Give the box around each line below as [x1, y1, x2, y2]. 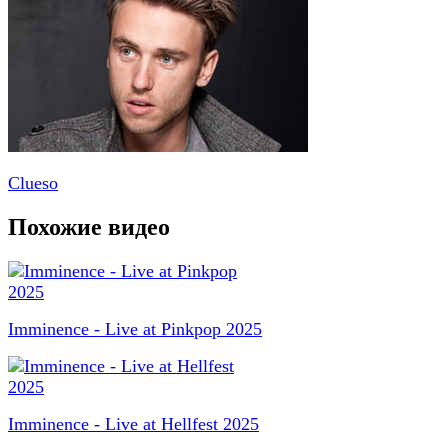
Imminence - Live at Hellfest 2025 [8, 413, 259, 434]
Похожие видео [8, 213, 170, 240]
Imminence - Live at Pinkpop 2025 [8, 318, 262, 339]
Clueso [8, 172, 58, 193]
